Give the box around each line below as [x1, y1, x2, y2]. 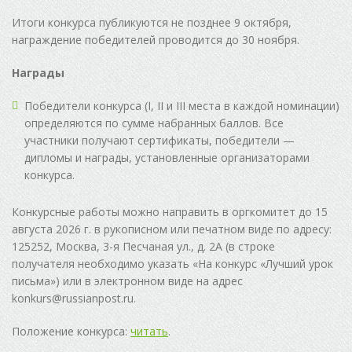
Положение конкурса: [12, 324, 130, 339]
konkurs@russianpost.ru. [12, 291, 136, 306]
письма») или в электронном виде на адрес [12, 273, 243, 289]
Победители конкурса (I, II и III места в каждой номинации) [24, 98, 339, 114]
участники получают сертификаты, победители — [24, 133, 295, 148]
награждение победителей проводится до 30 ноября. [12, 32, 299, 48]
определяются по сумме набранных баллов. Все [24, 115, 284, 131]
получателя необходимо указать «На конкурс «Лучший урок [12, 256, 333, 272]
